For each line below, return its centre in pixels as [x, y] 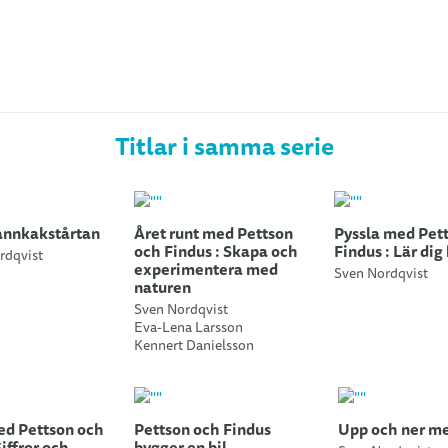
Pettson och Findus [202, 430]
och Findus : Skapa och [216, 252]
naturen [162, 288]
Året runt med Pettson [213, 234]
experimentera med [206, 270]
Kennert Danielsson [194, 346]
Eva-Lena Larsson [188, 328]
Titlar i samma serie [224, 147]
